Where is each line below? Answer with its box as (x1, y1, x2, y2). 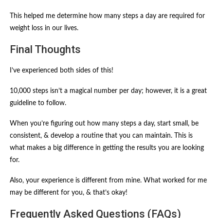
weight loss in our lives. (10, 24, 78, 32)
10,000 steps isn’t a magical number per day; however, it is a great (10, 87, 207, 94)
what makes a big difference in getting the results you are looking (10, 144, 204, 151)
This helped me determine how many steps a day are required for (10, 12, 205, 19)
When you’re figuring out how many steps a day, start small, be (10, 120, 199, 127)
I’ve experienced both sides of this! (10, 67, 113, 74)
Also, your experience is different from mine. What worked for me (10, 177, 207, 184)
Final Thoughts (10, 43, 81, 55)
